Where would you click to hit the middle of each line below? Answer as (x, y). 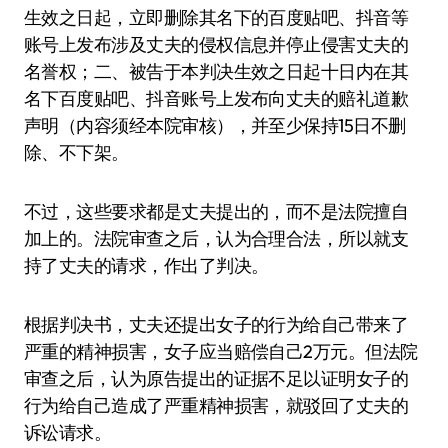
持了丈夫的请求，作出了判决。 (146, 265)
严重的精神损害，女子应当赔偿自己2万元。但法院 (221, 351)
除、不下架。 (76, 152)
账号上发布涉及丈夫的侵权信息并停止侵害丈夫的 (216, 44)
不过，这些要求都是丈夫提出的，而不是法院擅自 (216, 211)
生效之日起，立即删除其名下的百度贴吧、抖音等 (216, 17)
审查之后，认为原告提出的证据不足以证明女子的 (216, 378)
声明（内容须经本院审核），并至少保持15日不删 (215, 125)
